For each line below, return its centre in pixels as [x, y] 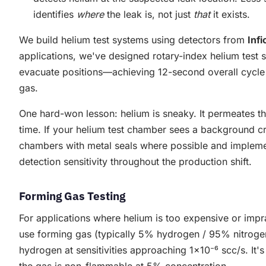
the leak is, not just [149, 15]
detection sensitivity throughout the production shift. [135, 162]
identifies [55, 15]
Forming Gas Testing [72, 196]
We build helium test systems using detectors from [133, 40]
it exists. [230, 15]
